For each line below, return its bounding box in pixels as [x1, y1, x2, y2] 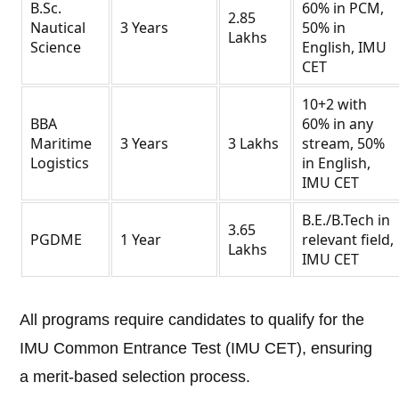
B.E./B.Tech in [302, 210, 391, 231]
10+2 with [302, 94, 368, 115]
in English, [302, 153, 371, 174]
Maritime [30, 134, 93, 154]
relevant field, [302, 230, 395, 250]
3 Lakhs [228, 134, 280, 154]
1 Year [120, 230, 162, 250]
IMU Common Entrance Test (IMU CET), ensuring [20, 339, 373, 358]
